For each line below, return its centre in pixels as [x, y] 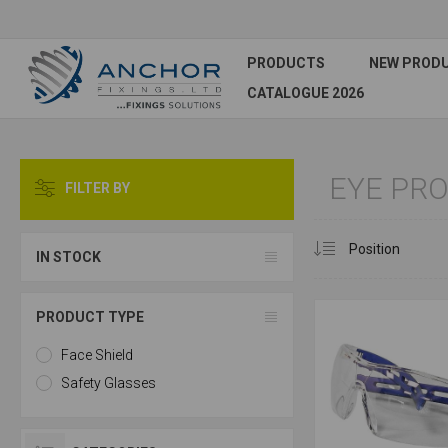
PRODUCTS [286, 63]
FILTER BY [97, 188]
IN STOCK [68, 257]
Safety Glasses [108, 383]
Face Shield [97, 355]
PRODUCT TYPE [90, 317]
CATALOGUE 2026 [305, 93]
